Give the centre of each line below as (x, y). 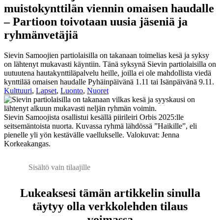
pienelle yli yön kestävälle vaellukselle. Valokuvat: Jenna (92, 135)
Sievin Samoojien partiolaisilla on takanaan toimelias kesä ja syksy (107, 55)
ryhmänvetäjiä (41, 35)
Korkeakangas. (27, 144)
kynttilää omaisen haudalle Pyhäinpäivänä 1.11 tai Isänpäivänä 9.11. (109, 82)
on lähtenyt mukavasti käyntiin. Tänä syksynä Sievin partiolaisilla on (110, 64)
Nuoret (98, 91)
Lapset (46, 91)
